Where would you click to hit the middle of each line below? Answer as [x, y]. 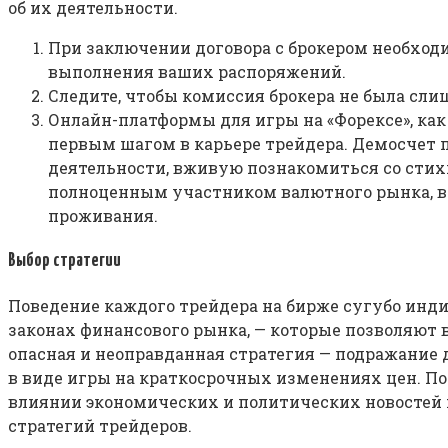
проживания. [103, 216]
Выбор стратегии [64, 261]
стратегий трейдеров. [100, 425]
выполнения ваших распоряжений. [197, 72]
